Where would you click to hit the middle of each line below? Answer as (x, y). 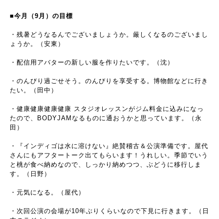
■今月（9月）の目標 (41, 16)
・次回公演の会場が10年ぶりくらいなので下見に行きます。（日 (109, 211)
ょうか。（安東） (37, 44)
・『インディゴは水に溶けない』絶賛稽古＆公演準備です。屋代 (109, 146)
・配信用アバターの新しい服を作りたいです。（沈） (92, 62)
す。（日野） (30, 174)
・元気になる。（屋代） (47, 192)
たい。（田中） (34, 90)
